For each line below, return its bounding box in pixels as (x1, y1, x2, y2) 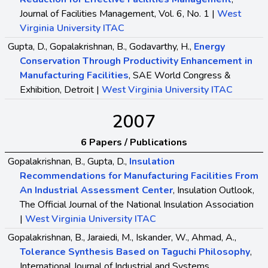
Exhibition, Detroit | (20, 83, 102, 96)
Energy (194, 39, 225, 53)
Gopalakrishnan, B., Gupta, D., (8, 154, 129, 168)
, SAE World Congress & (129, 68, 231, 82)
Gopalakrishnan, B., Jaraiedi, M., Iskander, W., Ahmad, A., (8, 230, 236, 244)
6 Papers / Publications (81, 135, 187, 149)
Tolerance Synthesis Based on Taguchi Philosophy (20, 245, 250, 258)
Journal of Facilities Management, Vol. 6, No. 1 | (20, 7, 217, 20)
